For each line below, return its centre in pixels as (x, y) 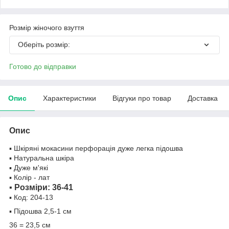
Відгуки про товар (142, 98)
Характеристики (70, 98)
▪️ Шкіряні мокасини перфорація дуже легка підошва (96, 148)
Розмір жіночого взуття (47, 27)
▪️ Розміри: (31, 187)
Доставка (203, 98)
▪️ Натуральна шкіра (42, 158)
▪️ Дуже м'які (29, 167)
